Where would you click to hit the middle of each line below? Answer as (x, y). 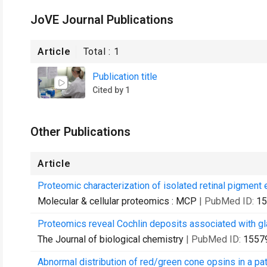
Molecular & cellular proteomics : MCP (117, 201)
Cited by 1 (111, 90)
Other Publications (80, 132)
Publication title (125, 76)
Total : (99, 52)
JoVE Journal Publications (102, 20)
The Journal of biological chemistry (111, 239)
